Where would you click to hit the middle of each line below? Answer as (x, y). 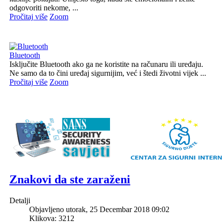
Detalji (20, 200)
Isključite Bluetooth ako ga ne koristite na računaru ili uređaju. (106, 64)
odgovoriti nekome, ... (44, 7)
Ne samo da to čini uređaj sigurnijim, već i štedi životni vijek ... (108, 73)
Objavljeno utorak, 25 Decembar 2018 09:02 (99, 209)
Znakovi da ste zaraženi (70, 179)
